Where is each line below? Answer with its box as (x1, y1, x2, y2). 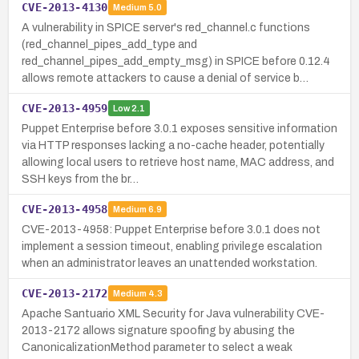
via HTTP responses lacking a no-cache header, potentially (22, 139, 325, 151)
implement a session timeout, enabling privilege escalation (22, 240, 322, 252)
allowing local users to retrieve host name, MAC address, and (22, 155, 334, 168)
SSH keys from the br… (22, 172, 139, 185)
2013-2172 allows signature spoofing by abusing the (22, 324, 295, 337)
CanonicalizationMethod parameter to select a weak (22, 341, 292, 353)
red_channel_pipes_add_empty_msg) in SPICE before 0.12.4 (22, 54, 330, 67)
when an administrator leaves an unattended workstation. (22, 256, 317, 269)
